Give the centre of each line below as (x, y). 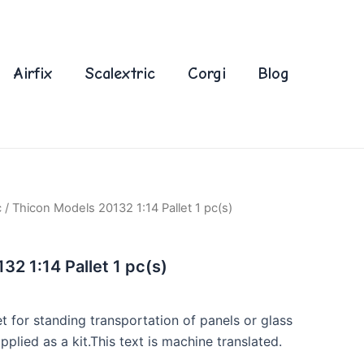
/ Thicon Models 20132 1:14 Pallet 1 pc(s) (117, 208)
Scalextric (120, 74)
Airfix (33, 74)
